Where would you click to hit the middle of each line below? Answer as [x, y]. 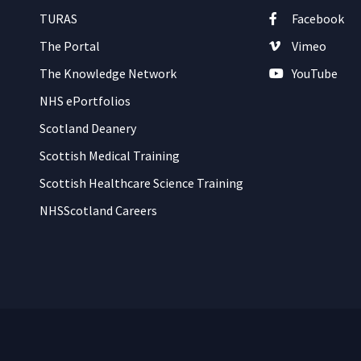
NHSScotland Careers [98, 210]
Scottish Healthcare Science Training [141, 183]
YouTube [314, 73]
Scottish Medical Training [110, 156]
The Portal [70, 46]
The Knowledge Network [108, 73]
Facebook [317, 19]
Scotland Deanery [88, 128]
